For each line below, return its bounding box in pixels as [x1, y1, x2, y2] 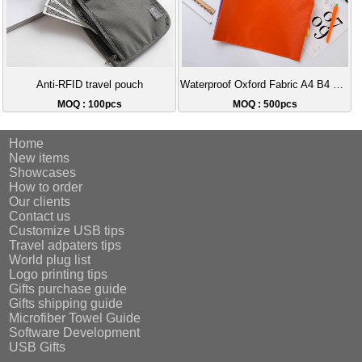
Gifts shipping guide [9, 297, 124, 311]
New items [9, 151, 70, 166]
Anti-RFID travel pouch [36, 79, 143, 91]
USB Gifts [9, 340, 66, 355]
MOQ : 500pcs [232, 99, 297, 111]
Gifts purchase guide [9, 282, 128, 297]
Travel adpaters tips [9, 238, 122, 253]
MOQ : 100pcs [57, 99, 122, 111]
